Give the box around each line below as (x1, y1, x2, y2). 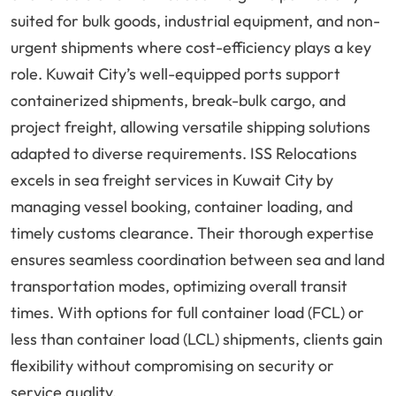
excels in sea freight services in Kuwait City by (11, 170, 333, 191)
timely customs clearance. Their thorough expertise (11, 223, 374, 244)
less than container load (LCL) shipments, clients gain (11, 329, 383, 350)
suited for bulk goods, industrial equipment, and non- (11, 11, 380, 32)
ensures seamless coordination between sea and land (11, 249, 385, 270)
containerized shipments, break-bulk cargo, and (11, 90, 346, 111)
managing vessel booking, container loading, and (11, 196, 353, 217)
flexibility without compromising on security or (11, 355, 334, 377)
